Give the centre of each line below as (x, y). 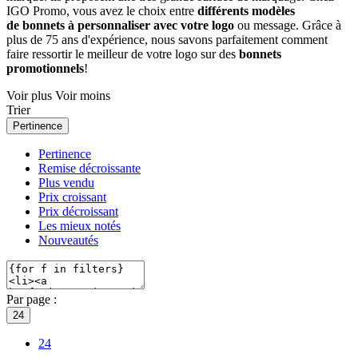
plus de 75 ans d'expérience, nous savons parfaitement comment (167, 39)
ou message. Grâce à (288, 25)
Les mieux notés (80, 225)
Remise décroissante (89, 168)
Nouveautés (68, 240)
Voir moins (83, 95)
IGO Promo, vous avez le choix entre (102, 10)
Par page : (32, 299)
